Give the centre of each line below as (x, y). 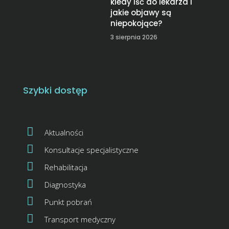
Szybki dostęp (55, 90)
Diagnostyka (65, 184)
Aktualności (64, 132)
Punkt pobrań (68, 202)
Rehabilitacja (66, 167)
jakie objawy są (141, 12)
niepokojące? (136, 23)
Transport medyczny (80, 219)
